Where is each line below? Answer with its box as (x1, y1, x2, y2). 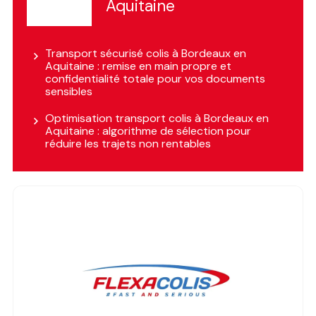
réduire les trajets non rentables (44, 136, 211, 152)
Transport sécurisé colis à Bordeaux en (44, 46, 246, 61)
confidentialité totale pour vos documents (44, 71, 265, 87)
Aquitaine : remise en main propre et (44, 59, 231, 74)
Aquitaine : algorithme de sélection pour (44, 123, 251, 139)
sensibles (44, 84, 92, 99)
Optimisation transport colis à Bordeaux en (44, 111, 269, 126)
